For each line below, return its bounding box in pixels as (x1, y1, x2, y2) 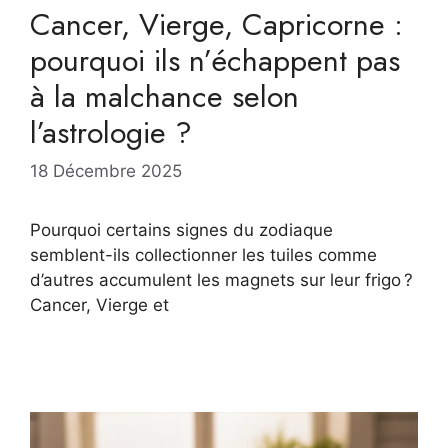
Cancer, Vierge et (30, 295, 169, 316)
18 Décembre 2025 (30, 161, 182, 182)
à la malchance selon (30, 74, 299, 118)
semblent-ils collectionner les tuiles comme (30, 245, 377, 266)
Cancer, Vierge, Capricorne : (30, 2, 403, 46)
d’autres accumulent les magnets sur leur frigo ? (30, 270, 413, 291)
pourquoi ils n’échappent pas (30, 38, 400, 82)
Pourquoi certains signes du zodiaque (30, 220, 333, 241)
